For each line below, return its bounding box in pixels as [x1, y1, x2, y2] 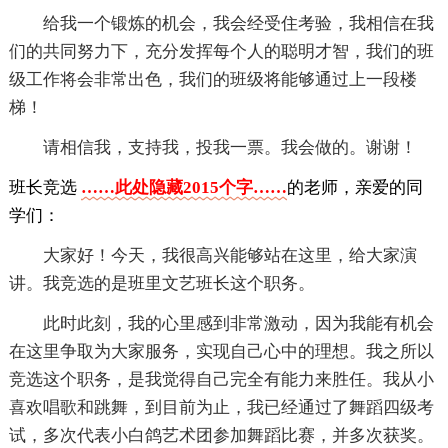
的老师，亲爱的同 [286, 178, 423, 198]
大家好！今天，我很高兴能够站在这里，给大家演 [42, 246, 417, 266]
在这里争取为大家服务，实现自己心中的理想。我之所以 [8, 342, 434, 362]
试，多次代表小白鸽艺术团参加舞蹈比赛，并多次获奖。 [8, 426, 434, 446]
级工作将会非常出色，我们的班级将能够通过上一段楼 [8, 70, 417, 90]
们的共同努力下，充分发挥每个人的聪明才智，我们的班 [8, 42, 434, 62]
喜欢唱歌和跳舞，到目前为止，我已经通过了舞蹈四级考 [8, 398, 434, 418]
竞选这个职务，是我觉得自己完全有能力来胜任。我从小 [8, 370, 434, 390]
